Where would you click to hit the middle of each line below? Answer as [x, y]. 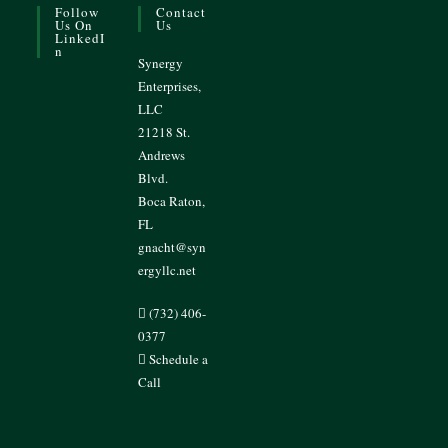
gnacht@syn [172, 247]
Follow [77, 12]
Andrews [162, 155]
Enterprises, [170, 86]
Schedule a [179, 359]
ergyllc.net [167, 270]
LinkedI [80, 38]
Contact [181, 12]
